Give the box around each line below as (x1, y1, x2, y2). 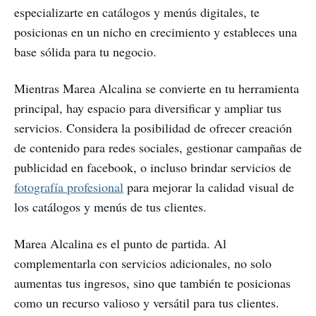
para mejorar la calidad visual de (123, 178, 294, 196)
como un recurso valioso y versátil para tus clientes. (14, 294, 279, 312)
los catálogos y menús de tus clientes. (14, 198, 207, 216)
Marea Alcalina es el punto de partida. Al (14, 235, 226, 253)
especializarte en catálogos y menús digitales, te (14, 4, 260, 21)
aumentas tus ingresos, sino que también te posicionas (14, 274, 291, 292)
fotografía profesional (14, 178, 123, 196)
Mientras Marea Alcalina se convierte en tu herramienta (14, 80, 299, 97)
